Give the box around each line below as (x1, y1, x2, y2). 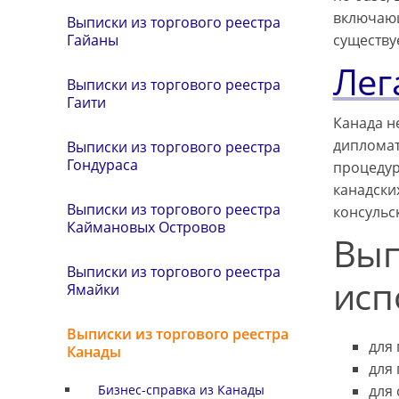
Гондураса (67, 155, 138, 175)
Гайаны (67, 30, 118, 51)
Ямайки (67, 280, 119, 300)
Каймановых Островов (67, 217, 225, 238)
